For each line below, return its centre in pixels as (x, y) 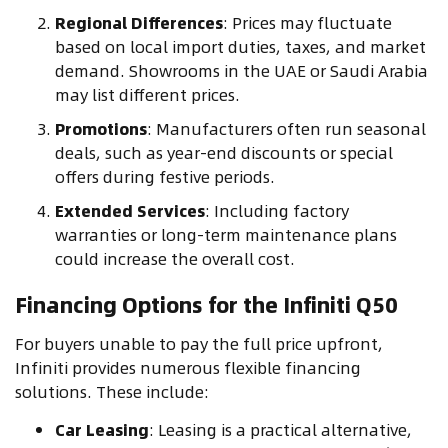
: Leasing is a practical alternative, (280, 430)
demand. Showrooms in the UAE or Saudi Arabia (241, 71)
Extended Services (130, 211)
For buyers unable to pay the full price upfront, (199, 344)
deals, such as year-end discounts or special (224, 153)
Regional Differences (139, 23)
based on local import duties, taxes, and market (240, 47)
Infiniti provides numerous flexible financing (188, 368)
